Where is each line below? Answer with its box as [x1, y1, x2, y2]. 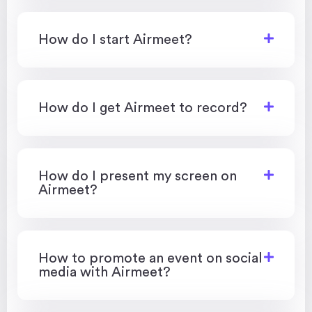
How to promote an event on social [38, 251, 263, 265]
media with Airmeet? [38, 265, 171, 279]
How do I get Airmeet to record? [38, 100, 247, 115]
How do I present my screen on [38, 169, 237, 183]
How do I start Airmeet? [38, 32, 192, 47]
